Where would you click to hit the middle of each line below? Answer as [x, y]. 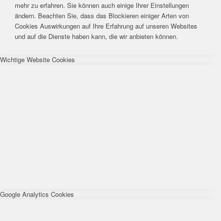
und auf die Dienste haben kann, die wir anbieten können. [96, 36]
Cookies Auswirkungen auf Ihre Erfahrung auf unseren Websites [106, 26]
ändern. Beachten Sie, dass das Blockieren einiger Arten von [102, 15]
